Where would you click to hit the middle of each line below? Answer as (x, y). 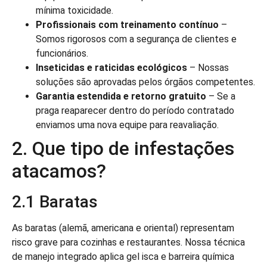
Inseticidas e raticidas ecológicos (111, 68)
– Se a (221, 97)
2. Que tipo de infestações (123, 149)
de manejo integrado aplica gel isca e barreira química (123, 257)
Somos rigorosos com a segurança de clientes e (136, 39)
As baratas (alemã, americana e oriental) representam (123, 228)
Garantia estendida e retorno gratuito (121, 97)
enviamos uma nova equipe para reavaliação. (127, 125)
